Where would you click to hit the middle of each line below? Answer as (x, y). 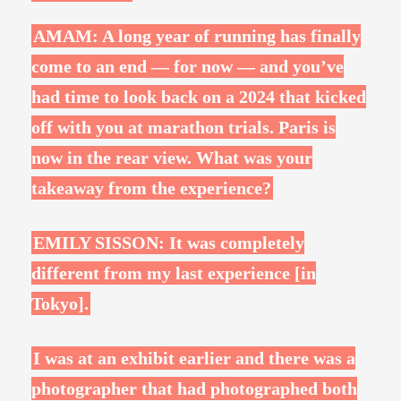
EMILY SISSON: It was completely (169, 243)
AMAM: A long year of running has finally (197, 36)
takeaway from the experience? (151, 188)
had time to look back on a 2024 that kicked (199, 97)
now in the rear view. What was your (172, 158)
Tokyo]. (60, 303)
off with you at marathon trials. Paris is (183, 127)
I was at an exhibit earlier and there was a (194, 358)
